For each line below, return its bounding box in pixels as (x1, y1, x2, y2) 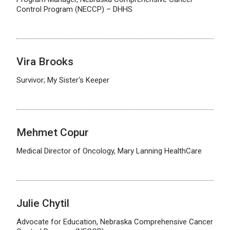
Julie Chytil (16, 197, 69, 209)
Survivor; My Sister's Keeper (16, 75, 109, 85)
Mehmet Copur (16, 126, 89, 139)
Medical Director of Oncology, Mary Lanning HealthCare (16, 146, 202, 156)
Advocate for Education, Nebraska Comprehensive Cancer (16, 217, 213, 226)
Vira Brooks (16, 55, 73, 68)
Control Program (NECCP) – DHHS (16, 5, 132, 14)
